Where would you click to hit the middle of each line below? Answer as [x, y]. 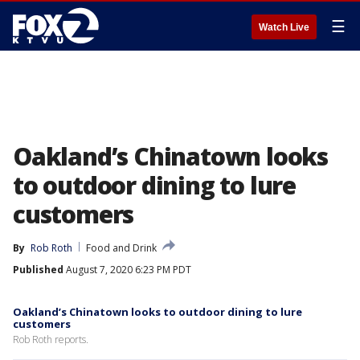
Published [38, 270]
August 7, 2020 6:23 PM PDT [127, 270]
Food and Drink [121, 248]
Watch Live [284, 27]
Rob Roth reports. [51, 340]
